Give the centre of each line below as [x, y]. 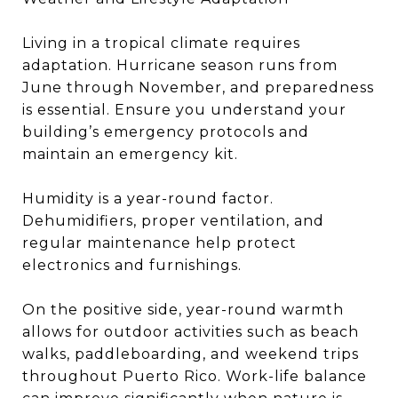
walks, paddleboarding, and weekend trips [191, 354]
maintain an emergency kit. [130, 154]
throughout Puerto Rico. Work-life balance [195, 376]
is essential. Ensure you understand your [184, 110]
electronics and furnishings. [132, 265]
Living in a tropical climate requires [161, 43]
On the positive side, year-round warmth [183, 310]
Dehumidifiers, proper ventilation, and [173, 221]
